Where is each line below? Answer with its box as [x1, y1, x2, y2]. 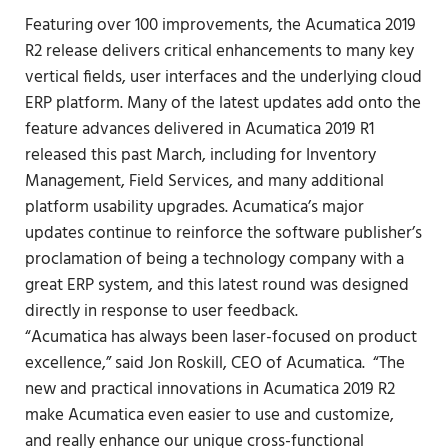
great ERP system [24, 272, 149, 300]
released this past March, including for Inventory [24, 142, 376, 170]
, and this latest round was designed [148, 272, 409, 300]
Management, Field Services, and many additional [24, 168, 384, 196]
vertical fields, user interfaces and [24, 64, 272, 92]
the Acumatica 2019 [276, 12, 416, 40]
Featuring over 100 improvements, [24, 12, 277, 40]
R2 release [24, 38, 98, 66]
